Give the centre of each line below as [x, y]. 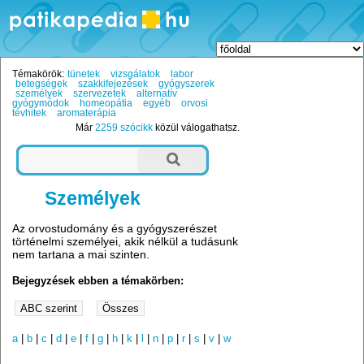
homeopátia [106, 104]
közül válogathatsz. [197, 128]
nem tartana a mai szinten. [81, 254]
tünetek [83, 74]
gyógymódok [41, 104]
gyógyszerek [186, 84]
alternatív [156, 94]
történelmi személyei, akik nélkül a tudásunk [126, 241]
